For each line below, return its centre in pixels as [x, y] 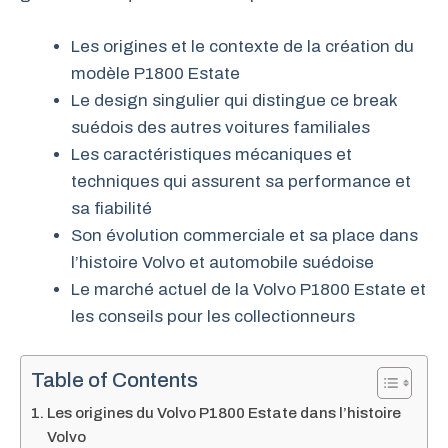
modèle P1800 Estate [155, 73]
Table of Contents [114, 380]
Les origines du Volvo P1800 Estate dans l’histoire [224, 413]
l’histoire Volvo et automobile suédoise [222, 262]
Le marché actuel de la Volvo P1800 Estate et [248, 289]
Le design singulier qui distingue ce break [234, 100]
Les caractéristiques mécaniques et [211, 154]
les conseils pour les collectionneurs [213, 316]
